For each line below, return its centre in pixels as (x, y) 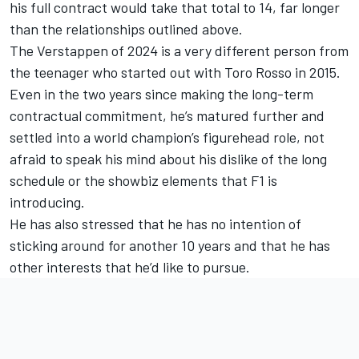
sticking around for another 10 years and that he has (170, 245)
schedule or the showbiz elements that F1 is (143, 180)
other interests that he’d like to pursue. (130, 267)
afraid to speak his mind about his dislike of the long (168, 159)
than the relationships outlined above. (126, 29)
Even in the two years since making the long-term (161, 94)
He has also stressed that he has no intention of (155, 224)
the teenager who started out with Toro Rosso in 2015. (175, 72)
